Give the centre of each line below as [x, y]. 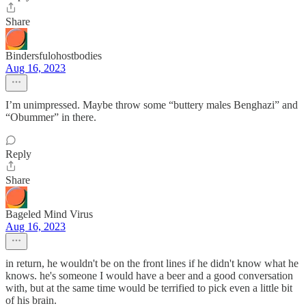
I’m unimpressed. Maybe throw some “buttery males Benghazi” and [152, 105]
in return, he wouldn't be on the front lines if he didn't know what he [152, 263]
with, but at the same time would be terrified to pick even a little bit [149, 288]
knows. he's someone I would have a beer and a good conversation [149, 276]
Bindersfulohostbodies [54, 56]
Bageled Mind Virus [49, 214]
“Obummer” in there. [51, 117]
